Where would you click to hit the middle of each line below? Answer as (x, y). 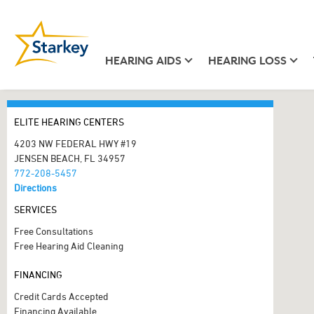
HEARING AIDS (143, 61)
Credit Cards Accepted (61, 296)
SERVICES (35, 209)
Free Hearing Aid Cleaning (69, 246)
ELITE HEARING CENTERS (69, 122)
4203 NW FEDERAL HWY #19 (75, 143)
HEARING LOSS (247, 61)
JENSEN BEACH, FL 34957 (70, 158)
